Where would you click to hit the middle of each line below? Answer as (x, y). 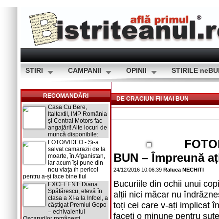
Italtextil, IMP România (77, 114)
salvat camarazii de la (77, 149)
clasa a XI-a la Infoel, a (78, 198)
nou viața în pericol (73, 170)
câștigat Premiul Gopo (77, 205)
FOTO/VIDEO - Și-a (73, 142)
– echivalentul (66, 212)
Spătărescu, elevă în (75, 191)
